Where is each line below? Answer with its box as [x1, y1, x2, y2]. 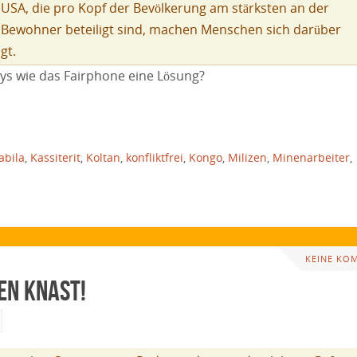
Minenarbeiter [273, 150, 350, 166]
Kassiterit [30, 150, 80, 166]
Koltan [86, 150, 120, 166]
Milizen [228, 150, 267, 166]
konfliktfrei [126, 150, 183, 166]
